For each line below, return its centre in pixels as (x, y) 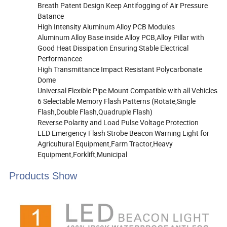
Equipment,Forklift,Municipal (83, 155)
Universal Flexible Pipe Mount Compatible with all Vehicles (128, 91)
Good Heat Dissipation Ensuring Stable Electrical (113, 48)
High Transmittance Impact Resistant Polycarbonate (120, 69)
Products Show (43, 176)
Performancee (61, 59)
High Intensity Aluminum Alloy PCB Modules (106, 27)
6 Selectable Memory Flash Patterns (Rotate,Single (117, 101)
